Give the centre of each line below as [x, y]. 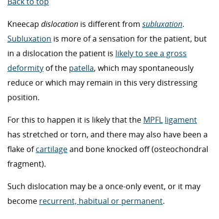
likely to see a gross [151, 53]
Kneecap [24, 24]
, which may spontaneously [144, 68]
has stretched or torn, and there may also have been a [108, 134]
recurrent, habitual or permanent [101, 201]
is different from [110, 24]
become [23, 201]
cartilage [52, 149]
